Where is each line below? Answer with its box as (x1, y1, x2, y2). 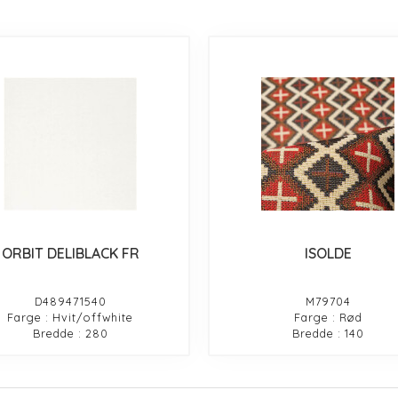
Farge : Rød (293, 309, 362, 324)
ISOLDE (304, 243, 352, 262)
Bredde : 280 (32, 325, 108, 340)
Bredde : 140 (291, 325, 364, 340)
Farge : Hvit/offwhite (7, 309, 134, 324)
